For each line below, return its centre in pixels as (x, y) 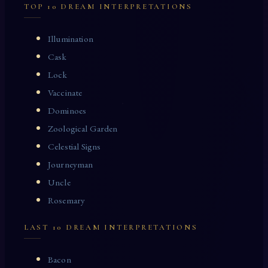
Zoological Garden (83, 129)
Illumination (71, 39)
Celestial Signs (74, 147)
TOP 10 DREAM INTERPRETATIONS (108, 7)
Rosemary (67, 201)
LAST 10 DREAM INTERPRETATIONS (111, 228)
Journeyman (71, 165)
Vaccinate (65, 93)
